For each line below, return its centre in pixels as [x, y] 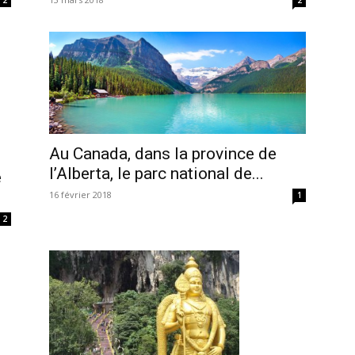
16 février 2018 [80, 195]
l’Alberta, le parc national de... [157, 174]
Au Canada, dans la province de [163, 154]
